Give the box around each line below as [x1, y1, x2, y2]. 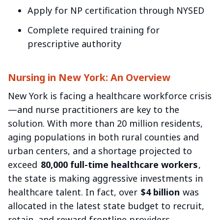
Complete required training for [27, 24, 160, 36]
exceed [8, 158, 40, 170]
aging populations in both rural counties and [8, 131, 199, 143]
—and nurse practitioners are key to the [8, 103, 179, 115]
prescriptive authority [27, 37, 121, 50]
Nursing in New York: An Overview [8, 70, 170, 84]
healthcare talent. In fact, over [8, 186, 140, 198]
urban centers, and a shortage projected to [8, 144, 192, 157]
